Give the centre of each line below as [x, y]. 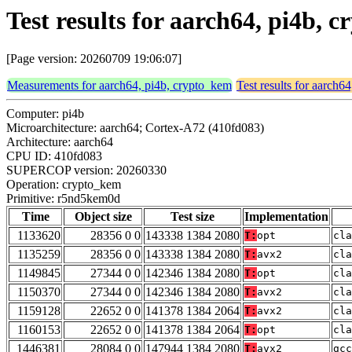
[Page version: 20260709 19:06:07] [94, 59]
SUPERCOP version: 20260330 [86, 170]
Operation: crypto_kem [64, 185]
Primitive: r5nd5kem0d [63, 199]
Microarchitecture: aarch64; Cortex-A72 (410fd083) [135, 128]
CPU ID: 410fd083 [54, 156]
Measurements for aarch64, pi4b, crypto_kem [119, 86]
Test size [192, 217]
